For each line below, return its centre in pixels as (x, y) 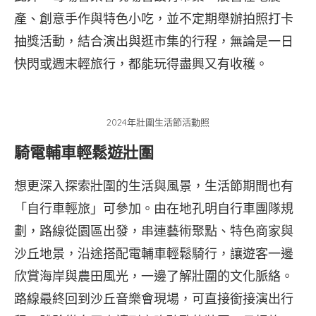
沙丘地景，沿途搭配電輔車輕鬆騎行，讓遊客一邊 (154, 254)
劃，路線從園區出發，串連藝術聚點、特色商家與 (154, 231)
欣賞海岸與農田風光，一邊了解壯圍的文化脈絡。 (154, 276)
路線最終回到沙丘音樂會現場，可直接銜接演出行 (154, 299)
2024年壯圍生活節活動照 (158, 122)
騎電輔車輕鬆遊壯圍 (84, 153)
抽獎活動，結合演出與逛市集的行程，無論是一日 (154, 41)
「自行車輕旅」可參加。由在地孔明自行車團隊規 (154, 208)
